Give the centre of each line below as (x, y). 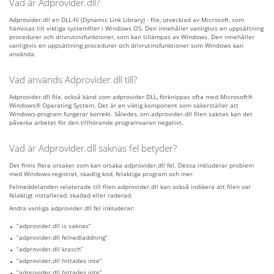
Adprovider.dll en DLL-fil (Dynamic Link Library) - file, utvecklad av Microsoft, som (127, 20)
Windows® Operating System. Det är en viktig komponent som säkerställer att (124, 106)
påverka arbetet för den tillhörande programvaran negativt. (96, 123)
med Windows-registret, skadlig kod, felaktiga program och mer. (102, 174)
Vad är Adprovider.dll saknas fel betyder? (93, 148)
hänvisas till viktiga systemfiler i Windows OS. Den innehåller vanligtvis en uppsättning (136, 28)
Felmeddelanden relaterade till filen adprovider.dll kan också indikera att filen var (130, 187)
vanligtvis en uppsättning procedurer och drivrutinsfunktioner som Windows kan (126, 46)
